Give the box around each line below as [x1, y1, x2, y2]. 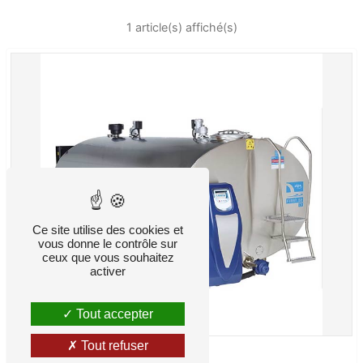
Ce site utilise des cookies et [32, 223, 183, 237]
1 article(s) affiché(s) [126, 19, 237, 34]
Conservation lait [19, 345, 113, 358]
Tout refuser [78, 339, 148, 352]
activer [90, 264, 126, 278]
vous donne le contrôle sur [38, 237, 177, 250]
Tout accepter [73, 307, 153, 321]
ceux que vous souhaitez [41, 250, 174, 264]
